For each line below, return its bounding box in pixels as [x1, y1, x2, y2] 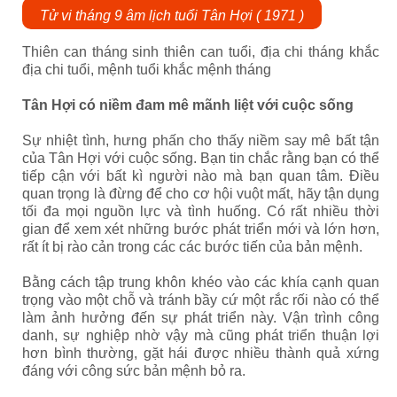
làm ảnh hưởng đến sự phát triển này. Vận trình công [22, 310, 379, 325]
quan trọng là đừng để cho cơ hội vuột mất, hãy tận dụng [22, 186, 379, 201]
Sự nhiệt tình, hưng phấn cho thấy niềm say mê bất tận [22, 133, 379, 148]
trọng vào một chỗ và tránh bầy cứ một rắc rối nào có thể [22, 292, 379, 307]
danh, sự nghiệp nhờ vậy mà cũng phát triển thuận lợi [22, 328, 379, 343]
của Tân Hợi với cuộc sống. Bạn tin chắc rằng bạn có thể [22, 151, 379, 166]
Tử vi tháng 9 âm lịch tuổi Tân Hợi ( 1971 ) [40, 8, 304, 23]
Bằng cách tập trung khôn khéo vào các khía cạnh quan [22, 275, 379, 290]
